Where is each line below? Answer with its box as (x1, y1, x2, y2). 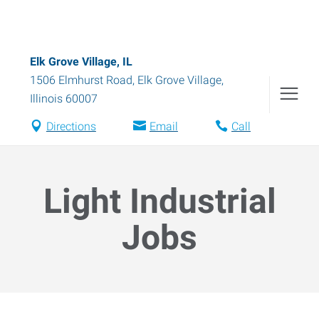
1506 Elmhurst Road (30, 73, 132, 87)
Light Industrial (43, 181, 276, 221)
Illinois (30, 92, 63, 105)
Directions (46, 120, 96, 133)
